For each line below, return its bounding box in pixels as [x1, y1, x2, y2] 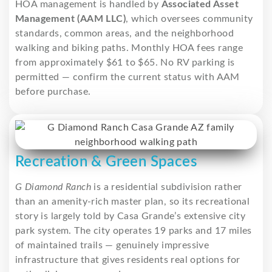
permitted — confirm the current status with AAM [15, 72, 240, 82]
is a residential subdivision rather [91, 182, 242, 192]
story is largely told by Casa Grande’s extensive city [15, 211, 246, 221]
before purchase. [15, 86, 91, 97]
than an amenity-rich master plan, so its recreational [15, 196, 250, 206]
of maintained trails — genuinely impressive [15, 240, 209, 250]
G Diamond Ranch [15, 182, 91, 192]
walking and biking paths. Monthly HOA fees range [15, 42, 243, 53]
